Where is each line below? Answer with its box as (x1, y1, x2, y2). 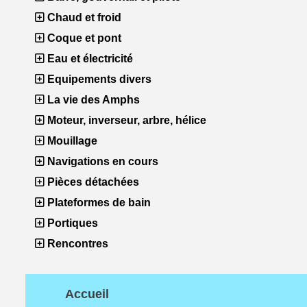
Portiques (45, 217, 98, 229)
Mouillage (45, 135, 97, 147)
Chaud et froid (45, 12, 121, 23)
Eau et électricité (45, 53, 133, 64)
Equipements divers (45, 73, 151, 85)
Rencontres (45, 238, 108, 249)
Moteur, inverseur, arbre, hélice (45, 114, 206, 126)
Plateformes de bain (45, 197, 151, 208)
